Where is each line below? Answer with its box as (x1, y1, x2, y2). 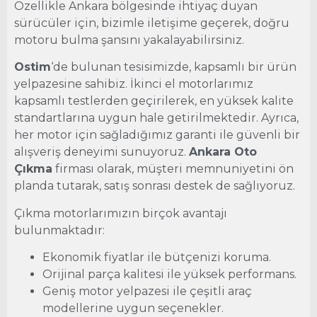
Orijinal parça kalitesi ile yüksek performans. (42, 267, 296, 281)
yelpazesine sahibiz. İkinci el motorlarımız (14, 77, 253, 91)
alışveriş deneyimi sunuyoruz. (14, 145, 189, 159)
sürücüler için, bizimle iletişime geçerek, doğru (14, 16, 289, 30)
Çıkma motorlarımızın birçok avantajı (14, 206, 227, 220)
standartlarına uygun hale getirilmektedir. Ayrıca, (14, 111, 299, 125)
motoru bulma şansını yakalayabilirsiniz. (14, 33, 244, 47)
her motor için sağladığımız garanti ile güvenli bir (14, 128, 300, 142)
